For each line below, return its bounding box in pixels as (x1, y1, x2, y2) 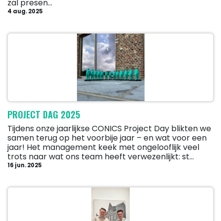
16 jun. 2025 (7, 161, 42, 170)
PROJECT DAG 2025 (7, 108, 80, 121)
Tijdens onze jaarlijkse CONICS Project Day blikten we (7, 123, 211, 135)
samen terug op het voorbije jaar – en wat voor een (7, 132, 207, 144)
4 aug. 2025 (7, 7, 43, 15)
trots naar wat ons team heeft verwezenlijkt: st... (7, 151, 194, 163)
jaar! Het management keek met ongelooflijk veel (7, 142, 199, 153)
